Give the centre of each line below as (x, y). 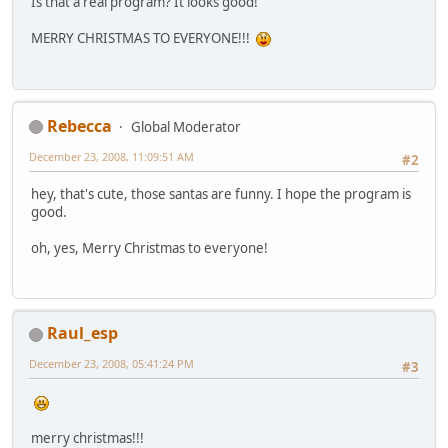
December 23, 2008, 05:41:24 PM (111, 364)
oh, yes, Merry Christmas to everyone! (149, 248)
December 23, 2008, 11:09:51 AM (111, 156)
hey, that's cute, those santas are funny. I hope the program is (221, 194)
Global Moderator (186, 126)
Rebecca (79, 125)
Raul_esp (82, 333)
